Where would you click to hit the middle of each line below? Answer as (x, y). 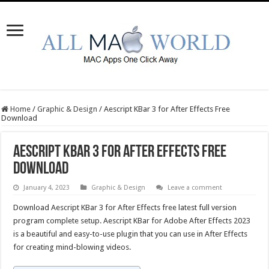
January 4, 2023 (47, 188)
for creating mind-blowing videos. (72, 247)
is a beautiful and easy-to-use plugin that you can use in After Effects (131, 234)
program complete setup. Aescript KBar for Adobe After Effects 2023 (132, 221)
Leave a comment (195, 188)
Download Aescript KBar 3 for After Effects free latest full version (125, 207)
